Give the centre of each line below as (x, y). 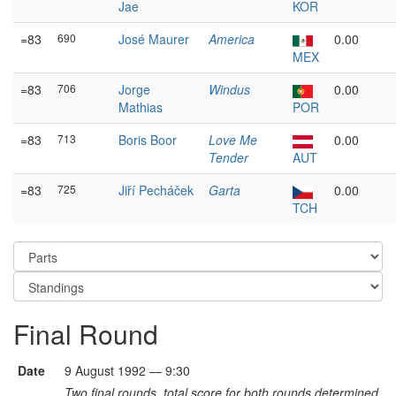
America (232, 39)
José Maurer (154, 39)
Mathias (141, 107)
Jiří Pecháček (156, 190)
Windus (229, 89)
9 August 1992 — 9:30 (127, 370)
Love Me (233, 140)
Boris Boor (148, 140)
